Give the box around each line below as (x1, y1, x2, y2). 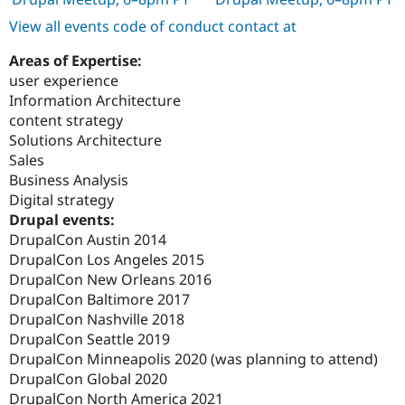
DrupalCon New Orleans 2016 (9, 269, 212, 290)
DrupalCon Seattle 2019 (9, 329, 170, 350)
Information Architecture (9, 90, 181, 111)
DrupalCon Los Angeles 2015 (9, 250, 204, 270)
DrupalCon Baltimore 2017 (9, 289, 190, 310)
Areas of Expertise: (9, 51, 146, 71)
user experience (9, 71, 118, 91)
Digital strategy (9, 190, 114, 211)
